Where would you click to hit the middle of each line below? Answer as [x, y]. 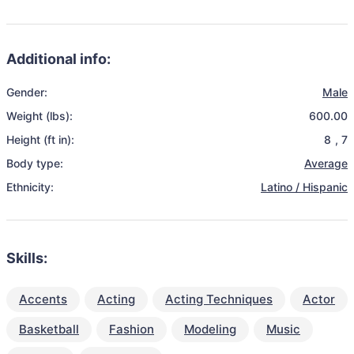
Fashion [132, 329]
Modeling [210, 329]
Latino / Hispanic [304, 187]
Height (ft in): [40, 139]
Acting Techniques [219, 299]
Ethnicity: [30, 187]
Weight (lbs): [40, 116]
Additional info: [58, 59]
